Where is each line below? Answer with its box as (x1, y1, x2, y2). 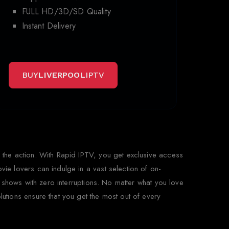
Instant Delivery (21, 19, 76, 32)
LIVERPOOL (38, 70, 85, 80)
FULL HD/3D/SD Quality (21, 5, 111, 17)
